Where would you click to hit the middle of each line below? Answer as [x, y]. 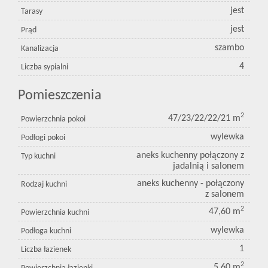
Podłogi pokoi [43, 138]
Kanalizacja [40, 49]
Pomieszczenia [60, 96]
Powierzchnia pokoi [53, 120]
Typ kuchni [38, 157]
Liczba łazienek [46, 250]
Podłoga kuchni [46, 232]
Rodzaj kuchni [44, 185]
